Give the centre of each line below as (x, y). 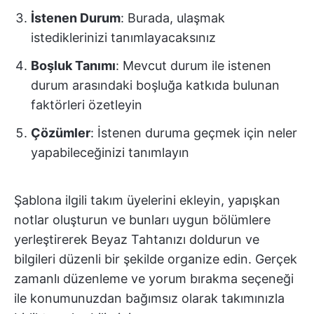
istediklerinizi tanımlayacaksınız (123, 37)
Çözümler (61, 132)
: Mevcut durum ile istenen (193, 65)
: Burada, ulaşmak (173, 18)
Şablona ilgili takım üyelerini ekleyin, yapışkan (147, 200)
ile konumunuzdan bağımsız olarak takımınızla (149, 298)
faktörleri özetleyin (87, 104)
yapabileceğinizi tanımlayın (110, 152)
